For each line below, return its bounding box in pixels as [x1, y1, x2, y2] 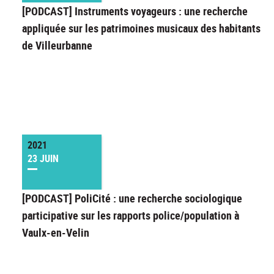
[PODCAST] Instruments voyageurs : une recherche [22, 4, 248, 19]
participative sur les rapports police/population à [22, 208, 239, 223]
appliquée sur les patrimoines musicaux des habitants [22, 21, 261, 36]
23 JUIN [28, 152, 59, 166]
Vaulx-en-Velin [22, 225, 89, 240]
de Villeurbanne [22, 38, 92, 53]
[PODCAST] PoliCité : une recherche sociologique [22, 191, 242, 206]
